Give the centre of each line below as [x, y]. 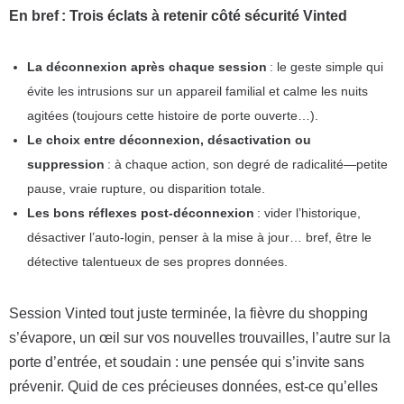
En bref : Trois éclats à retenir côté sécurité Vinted [178, 16]
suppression [66, 164]
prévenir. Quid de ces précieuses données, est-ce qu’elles [193, 386]
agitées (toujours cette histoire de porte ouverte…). [173, 115]
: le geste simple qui [325, 67]
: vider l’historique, [308, 213]
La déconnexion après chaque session [147, 67]
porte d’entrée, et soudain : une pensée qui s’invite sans [187, 362]
